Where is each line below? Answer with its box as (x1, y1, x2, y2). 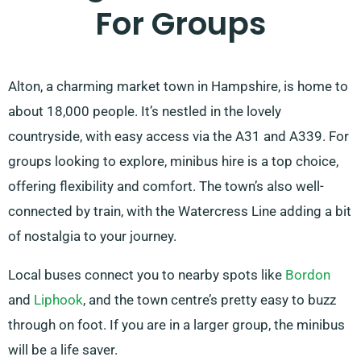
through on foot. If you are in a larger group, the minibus (8, 317, 345, 334)
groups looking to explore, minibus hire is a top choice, (8, 153, 338, 170)
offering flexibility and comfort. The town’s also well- (8, 178, 324, 195)
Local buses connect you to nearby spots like (8, 267, 285, 284)
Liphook (34, 292, 83, 309)
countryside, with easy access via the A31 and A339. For (8, 128, 349, 145)
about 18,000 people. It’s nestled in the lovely (8, 103, 281, 120)
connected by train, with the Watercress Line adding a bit (8, 203, 351, 220)
